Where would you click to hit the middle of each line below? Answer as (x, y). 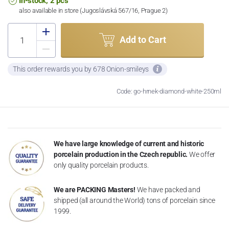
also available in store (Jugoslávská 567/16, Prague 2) (93, 10)
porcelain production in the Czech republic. (121, 154)
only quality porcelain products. (101, 165)
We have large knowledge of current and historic (129, 143)
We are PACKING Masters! (95, 189)
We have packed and (168, 189)
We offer (202, 154)
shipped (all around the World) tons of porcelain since (134, 200)
